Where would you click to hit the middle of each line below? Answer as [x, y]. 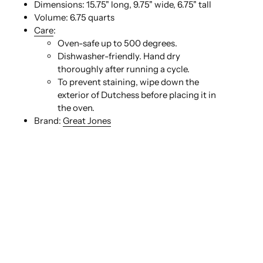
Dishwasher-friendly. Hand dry [119, 56]
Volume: [52, 17]
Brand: [48, 120]
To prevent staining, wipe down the [128, 82]
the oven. [76, 107]
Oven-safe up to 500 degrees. [117, 43]
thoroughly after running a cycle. [124, 69]
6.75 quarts [92, 17]
